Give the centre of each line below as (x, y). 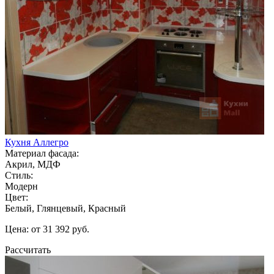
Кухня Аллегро (37, 142)
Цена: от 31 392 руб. (47, 229)
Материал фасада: (42, 153)
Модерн (21, 186)
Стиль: (19, 175)
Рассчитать (28, 250)
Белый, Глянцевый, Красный (65, 208)
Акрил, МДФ (33, 164)
